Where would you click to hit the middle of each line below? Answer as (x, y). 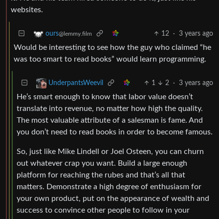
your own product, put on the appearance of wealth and (113, 198)
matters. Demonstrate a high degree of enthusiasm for (109, 186)
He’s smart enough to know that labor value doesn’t (105, 97)
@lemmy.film (75, 34)
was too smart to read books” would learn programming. (110, 59)
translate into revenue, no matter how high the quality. (110, 108)
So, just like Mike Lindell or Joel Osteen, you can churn (110, 151)
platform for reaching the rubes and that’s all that (101, 175)
